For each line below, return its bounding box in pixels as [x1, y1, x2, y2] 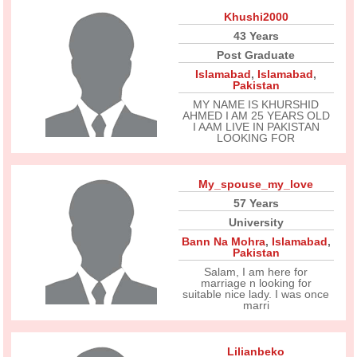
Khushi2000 [223, 10, 288, 23]
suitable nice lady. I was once [182, 288, 330, 300]
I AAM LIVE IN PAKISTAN [192, 120, 320, 133]
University [228, 216, 284, 229]
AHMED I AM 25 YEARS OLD [182, 109, 330, 122]
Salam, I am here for [204, 265, 308, 278]
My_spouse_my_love [198, 178, 314, 190]
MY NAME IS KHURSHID [193, 98, 320, 111]
